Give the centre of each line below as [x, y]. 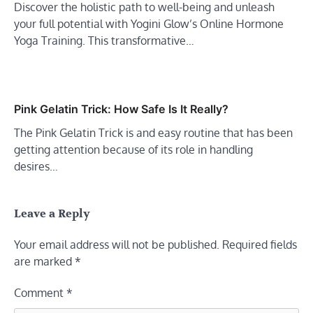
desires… [36, 166]
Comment [40, 292]
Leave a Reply [52, 213]
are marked [44, 261]
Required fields [260, 244]
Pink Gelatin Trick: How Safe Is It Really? [121, 109]
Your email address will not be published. [117, 244]
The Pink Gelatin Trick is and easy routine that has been [153, 132]
